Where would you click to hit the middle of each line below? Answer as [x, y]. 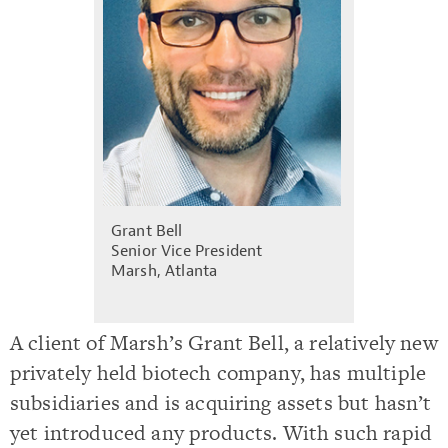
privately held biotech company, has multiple [218, 372]
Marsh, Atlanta [164, 270]
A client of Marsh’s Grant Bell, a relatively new [224, 342]
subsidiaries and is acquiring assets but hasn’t [221, 402]
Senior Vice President [187, 250]
